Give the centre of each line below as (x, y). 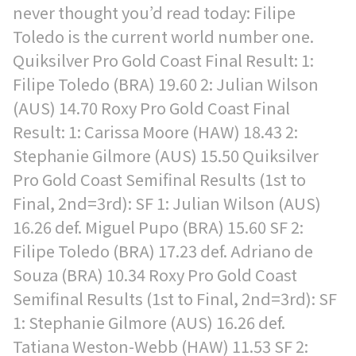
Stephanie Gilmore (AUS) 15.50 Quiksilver (166, 155)
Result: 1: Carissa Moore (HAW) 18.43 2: (155, 132)
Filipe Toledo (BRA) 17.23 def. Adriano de (163, 251)
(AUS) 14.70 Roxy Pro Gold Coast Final (151, 108)
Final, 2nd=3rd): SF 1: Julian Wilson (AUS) (167, 203)
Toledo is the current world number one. (163, 36)
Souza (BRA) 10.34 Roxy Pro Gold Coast (155, 275)
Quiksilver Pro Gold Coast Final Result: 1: (163, 60)
